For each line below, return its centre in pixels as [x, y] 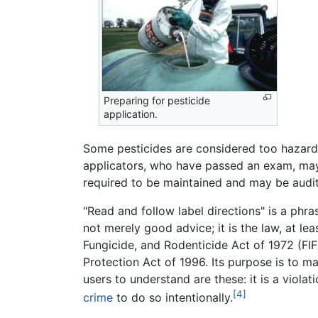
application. [131, 114]
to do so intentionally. [173, 298]
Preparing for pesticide [157, 100]
